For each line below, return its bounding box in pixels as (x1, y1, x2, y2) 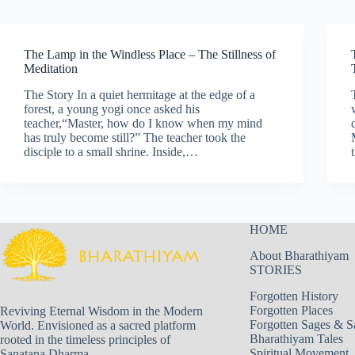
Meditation (24, 62, 78, 75)
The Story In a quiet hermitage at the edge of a (24, 87, 255, 101)
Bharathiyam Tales (249, 331, 343, 345)
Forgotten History (249, 288, 338, 303)
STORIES (249, 262, 302, 277)
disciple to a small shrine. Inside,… (24, 144, 198, 158)
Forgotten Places (249, 303, 333, 317)
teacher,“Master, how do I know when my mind (24, 116, 262, 130)
